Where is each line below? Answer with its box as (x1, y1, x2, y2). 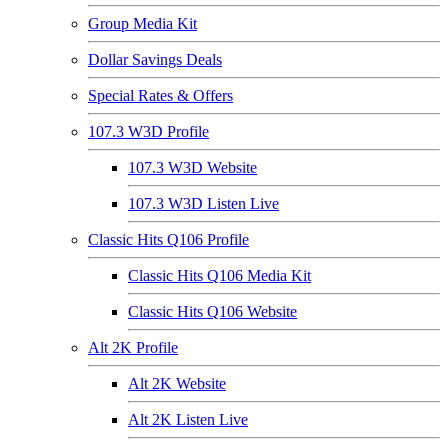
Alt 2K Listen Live (128, 411, 248, 428)
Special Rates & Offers (88, 87, 233, 104)
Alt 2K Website (128, 375, 226, 392)
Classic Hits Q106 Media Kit (128, 267, 311, 284)
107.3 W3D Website (128, 159, 257, 176)
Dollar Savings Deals (88, 51, 222, 68)
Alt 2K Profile (88, 339, 178, 356)
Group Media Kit (88, 15, 197, 32)
